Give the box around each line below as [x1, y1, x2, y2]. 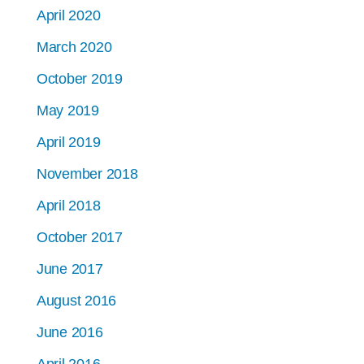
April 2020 [36, 7, 101, 24]
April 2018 [36, 197, 101, 214]
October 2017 [36, 229, 123, 246]
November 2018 [36, 166, 138, 183]
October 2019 [36, 71, 123, 88]
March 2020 [36, 39, 112, 56]
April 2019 [36, 134, 101, 151]
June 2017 [36, 261, 103, 278]
